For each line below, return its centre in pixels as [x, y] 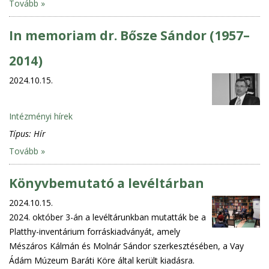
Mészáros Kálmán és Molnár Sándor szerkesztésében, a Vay [126, 246]
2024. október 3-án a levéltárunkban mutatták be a [107, 217]
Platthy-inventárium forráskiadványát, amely [95, 231]
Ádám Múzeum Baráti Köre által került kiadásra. [102, 260]
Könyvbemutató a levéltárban [107, 183]
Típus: [21, 133]
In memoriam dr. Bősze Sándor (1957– [129, 35]
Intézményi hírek [41, 116]
